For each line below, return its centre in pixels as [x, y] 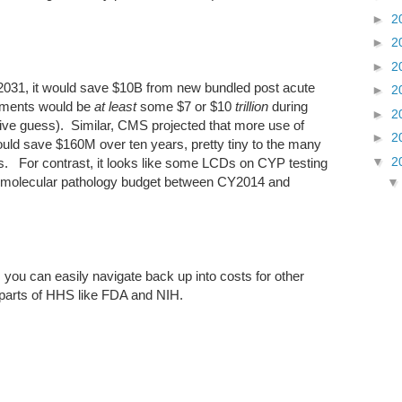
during [288, 107]
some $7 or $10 [186, 107]
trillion [252, 107]
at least [115, 107]
